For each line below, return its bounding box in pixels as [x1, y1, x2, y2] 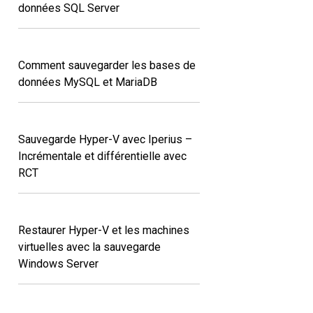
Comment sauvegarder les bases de [18, 58, 196, 72]
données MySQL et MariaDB [18, 75, 157, 89]
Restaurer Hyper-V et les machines [18, 223, 189, 237]
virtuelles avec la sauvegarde [18, 240, 161, 254]
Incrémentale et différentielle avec [18, 149, 187, 163]
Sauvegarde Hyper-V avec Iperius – [18, 132, 192, 146]
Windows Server [18, 256, 99, 270]
